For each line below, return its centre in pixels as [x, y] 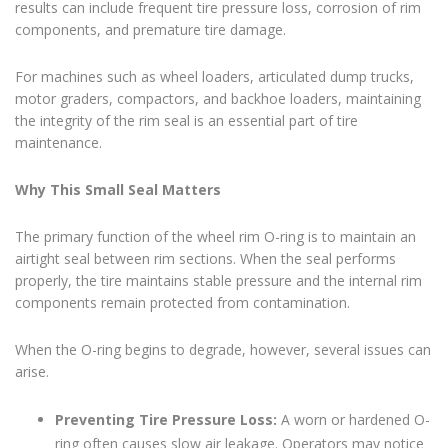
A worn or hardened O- [355, 420]
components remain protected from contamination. [182, 303]
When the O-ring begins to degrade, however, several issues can [223, 350]
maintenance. [58, 143]
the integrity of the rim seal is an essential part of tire [186, 121]
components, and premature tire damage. [150, 30]
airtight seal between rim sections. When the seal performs [205, 259]
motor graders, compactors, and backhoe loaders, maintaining [218, 99]
